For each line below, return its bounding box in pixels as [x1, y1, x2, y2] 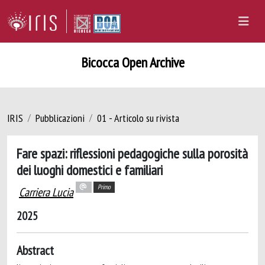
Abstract [17, 242, 54, 258]
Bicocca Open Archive [80, 53, 185, 72]
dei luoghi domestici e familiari [17, 161, 163, 179]
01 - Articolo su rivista [97, 111, 179, 125]
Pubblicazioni [35, 111, 85, 125]
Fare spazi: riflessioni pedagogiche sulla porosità [17, 144, 248, 162]
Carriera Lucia [19, 185, 73, 200]
